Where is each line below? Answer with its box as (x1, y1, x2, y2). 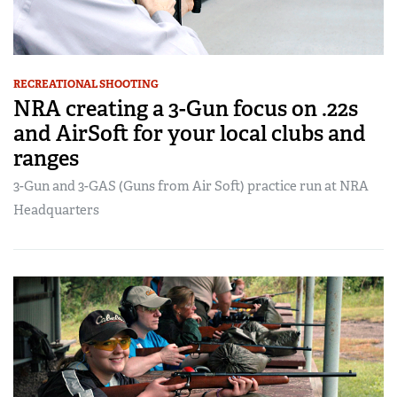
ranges (13, 144, 79, 173)
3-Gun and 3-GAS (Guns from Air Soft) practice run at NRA (13, 177, 369, 196)
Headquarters (13, 201, 99, 220)
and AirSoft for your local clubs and (13, 120, 366, 148)
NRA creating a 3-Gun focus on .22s (13, 95, 358, 123)
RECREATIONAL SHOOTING (13, 77, 159, 92)
